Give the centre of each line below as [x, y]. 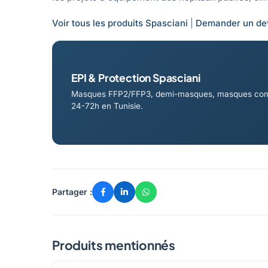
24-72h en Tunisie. [107, 106]
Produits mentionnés [114, 245]
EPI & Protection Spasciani [136, 78]
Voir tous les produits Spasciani [120, 23]
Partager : [72, 192]
